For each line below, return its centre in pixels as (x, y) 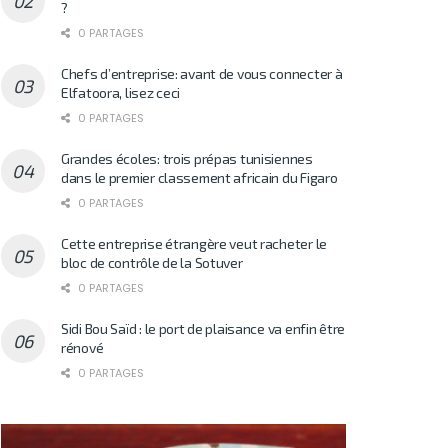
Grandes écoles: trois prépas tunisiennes (187, 158)
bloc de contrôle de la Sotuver (152, 262)
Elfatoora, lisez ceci (121, 92)
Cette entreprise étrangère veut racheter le (194, 243)
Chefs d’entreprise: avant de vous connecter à (202, 73)
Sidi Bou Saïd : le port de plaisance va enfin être (203, 328)
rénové (82, 347)
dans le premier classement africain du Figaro (199, 177)
